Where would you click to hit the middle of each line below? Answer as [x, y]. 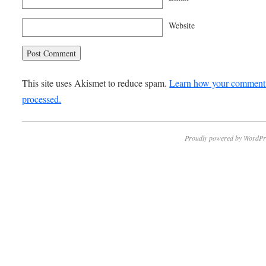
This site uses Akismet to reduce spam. [96, 83]
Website [182, 25]
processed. [42, 99]
